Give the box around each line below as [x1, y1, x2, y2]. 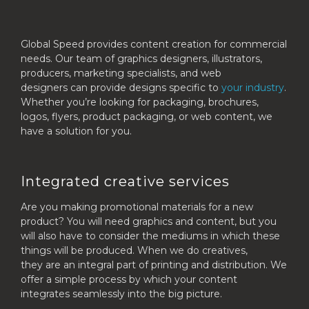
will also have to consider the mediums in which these [21, 230, 280, 242]
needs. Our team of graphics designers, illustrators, [21, 52, 262, 65]
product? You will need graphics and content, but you [21, 215, 277, 228]
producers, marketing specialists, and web [21, 67, 221, 79]
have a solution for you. [21, 125, 132, 137]
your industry [221, 81, 284, 94]
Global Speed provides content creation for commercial [21, 38, 287, 50]
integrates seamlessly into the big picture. [21, 288, 222, 300]
